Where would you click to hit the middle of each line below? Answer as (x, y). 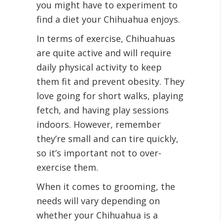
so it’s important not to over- (99, 153)
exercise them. (67, 167)
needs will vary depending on (98, 201)
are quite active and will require (104, 53)
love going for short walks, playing (110, 96)
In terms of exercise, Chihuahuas (106, 38)
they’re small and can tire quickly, (108, 139)
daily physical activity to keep (99, 67)
